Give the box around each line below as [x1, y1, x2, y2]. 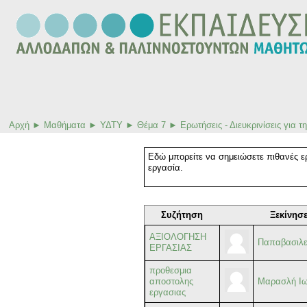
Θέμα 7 [137, 120, 166, 130]
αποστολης [149, 276, 194, 287]
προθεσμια [149, 265, 193, 276]
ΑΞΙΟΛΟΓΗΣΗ [149, 232, 207, 243]
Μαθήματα [44, 120, 86, 130]
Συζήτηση [161, 210, 203, 221]
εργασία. [148, 162, 183, 173]
